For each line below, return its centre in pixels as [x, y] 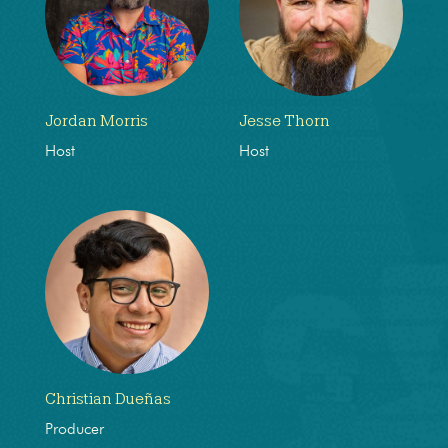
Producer [74, 429]
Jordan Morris [96, 120]
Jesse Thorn [284, 120]
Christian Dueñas [108, 398]
